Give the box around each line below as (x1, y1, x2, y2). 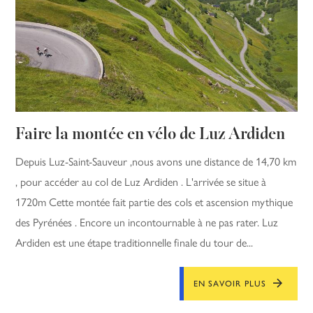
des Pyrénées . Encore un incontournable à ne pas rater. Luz (15, 215, 279, 229)
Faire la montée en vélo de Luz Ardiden (15, 126, 286, 143)
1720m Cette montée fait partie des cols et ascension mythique (15, 195, 293, 209)
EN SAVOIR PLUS (193, 278, 267, 289)
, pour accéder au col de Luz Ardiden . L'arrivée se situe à (15, 175, 267, 189)
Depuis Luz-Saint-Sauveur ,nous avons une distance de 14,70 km (15, 154, 297, 168)
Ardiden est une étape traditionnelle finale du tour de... (15, 235, 254, 249)
